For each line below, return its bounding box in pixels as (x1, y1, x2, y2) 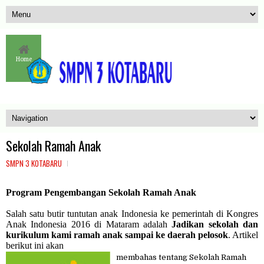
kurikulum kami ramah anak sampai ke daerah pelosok (6, 230, 228, 240)
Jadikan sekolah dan (171, 219, 258, 230)
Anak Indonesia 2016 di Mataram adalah (6, 219, 172, 230)
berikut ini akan (6, 240, 64, 251)
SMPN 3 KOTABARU (6, 157, 62, 170)
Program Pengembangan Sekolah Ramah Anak (6, 187, 196, 198)
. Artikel (228, 230, 258, 240)
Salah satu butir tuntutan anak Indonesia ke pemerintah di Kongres (6, 209, 258, 219)
